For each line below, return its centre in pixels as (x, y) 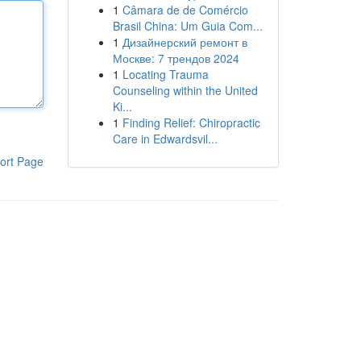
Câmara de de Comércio (185, 10)
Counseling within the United (185, 90)
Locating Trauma (165, 74)
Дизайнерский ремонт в (185, 42)
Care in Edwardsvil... (165, 139)
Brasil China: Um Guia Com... (187, 26)
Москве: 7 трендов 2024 (176, 58)
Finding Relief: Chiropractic (191, 122)
